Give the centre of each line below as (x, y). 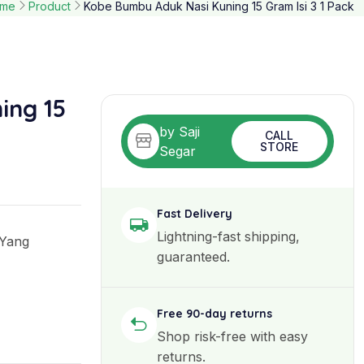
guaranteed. (193, 256)
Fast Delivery (195, 213)
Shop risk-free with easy (232, 336)
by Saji (180, 131)
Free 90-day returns (214, 313)
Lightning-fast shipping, (228, 236)
